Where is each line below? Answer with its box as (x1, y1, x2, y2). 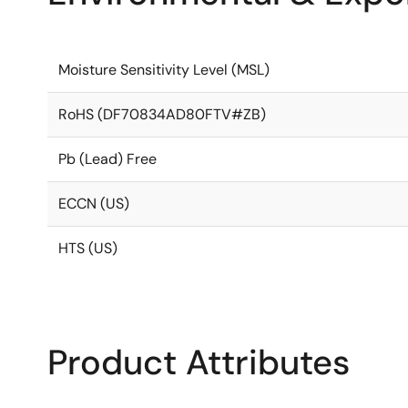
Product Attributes (47, 340, 350, 385)
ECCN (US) (58, 194, 129, 213)
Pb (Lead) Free (58, 149, 157, 168)
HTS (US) (58, 239, 117, 258)
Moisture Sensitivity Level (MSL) (58, 60, 270, 79)
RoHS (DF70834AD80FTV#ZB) (58, 105, 266, 124)
